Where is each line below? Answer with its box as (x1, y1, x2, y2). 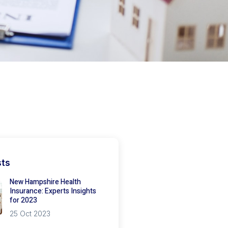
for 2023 (9, 195, 37, 206)
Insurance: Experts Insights (9, 186, 96, 197)
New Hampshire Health (9, 177, 81, 188)
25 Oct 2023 (9, 209, 50, 218)
